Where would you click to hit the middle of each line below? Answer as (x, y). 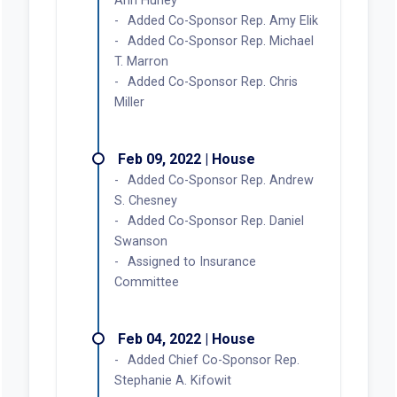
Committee (146, 282)
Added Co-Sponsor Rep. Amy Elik (222, 20)
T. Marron (141, 61)
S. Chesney (145, 200)
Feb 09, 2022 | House (186, 159)
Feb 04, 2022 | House (186, 339)
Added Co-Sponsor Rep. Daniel (215, 221)
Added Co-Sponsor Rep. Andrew (220, 180)
